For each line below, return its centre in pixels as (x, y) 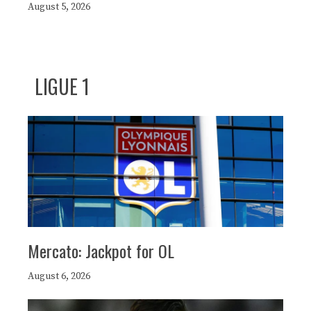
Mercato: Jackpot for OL (101, 251)
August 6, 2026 (59, 277)
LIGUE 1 (62, 87)
